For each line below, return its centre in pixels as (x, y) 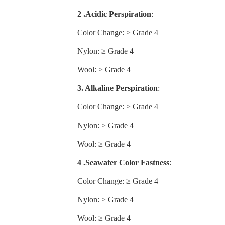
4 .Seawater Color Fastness (124, 163)
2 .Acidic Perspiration (115, 14)
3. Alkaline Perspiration (118, 88)
